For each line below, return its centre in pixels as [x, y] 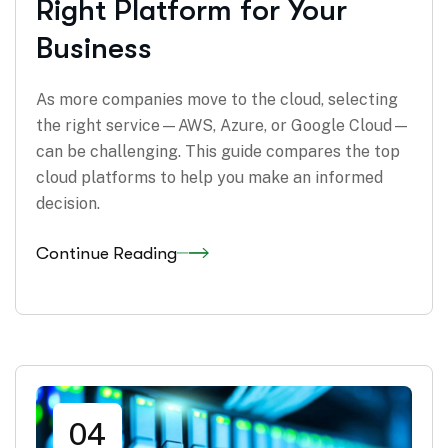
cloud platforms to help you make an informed [209, 178]
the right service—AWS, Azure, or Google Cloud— [223, 126]
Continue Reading [106, 253]
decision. [68, 204]
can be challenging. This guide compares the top [218, 152]
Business [94, 48]
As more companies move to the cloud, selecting [217, 100]
